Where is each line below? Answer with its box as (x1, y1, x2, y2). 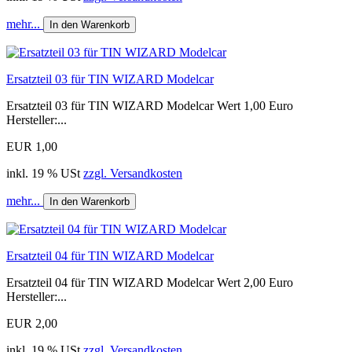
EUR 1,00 (6, 139, 57, 153)
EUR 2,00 (6, 316, 57, 330)
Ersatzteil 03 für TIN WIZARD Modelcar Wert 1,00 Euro (6, 98, 293, 112)
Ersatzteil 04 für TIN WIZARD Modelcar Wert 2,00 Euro (6, 275, 293, 289)
